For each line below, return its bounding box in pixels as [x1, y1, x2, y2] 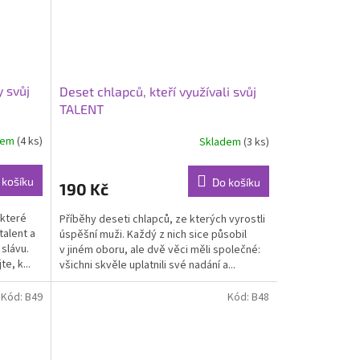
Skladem [198, 133, 243, 150]
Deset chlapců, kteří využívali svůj [59, 84, 256, 100]
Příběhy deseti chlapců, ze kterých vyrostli [59, 211, 265, 228]
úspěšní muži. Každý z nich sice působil [59, 227, 247, 243]
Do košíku [211, 175, 260, 190]
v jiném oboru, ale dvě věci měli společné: [59, 242, 260, 259]
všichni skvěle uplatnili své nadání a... [59, 257, 235, 274]
